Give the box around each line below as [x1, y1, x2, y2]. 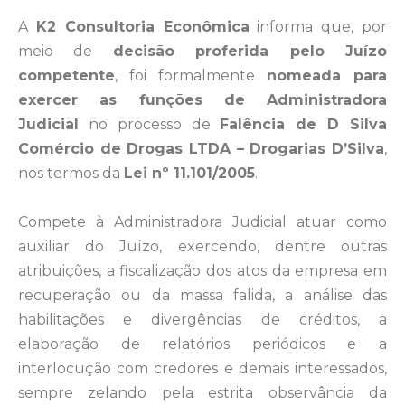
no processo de [79, 116, 221, 133]
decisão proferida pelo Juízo [112, 42, 388, 60]
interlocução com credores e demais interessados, [18, 360, 387, 377]
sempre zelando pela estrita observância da [18, 384, 387, 401]
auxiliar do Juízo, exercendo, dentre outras [18, 238, 387, 255]
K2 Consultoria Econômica [35, 18, 250, 35]
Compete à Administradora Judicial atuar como [18, 213, 387, 231]
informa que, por [249, 18, 388, 35]
